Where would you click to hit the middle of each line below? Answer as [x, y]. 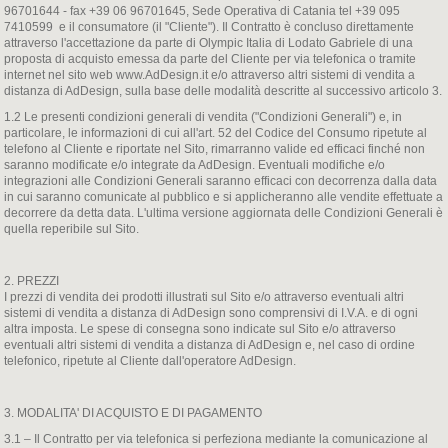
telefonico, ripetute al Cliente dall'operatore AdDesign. [150, 361]
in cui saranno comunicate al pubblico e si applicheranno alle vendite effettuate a [224, 197]
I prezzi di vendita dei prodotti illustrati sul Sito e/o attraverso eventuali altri [204, 297]
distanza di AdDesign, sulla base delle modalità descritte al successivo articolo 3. [223, 91]
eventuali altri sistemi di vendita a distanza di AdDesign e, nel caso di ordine [210, 345]
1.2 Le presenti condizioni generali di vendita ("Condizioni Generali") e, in [203, 117]
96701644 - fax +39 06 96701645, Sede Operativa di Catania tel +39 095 [202, 11]
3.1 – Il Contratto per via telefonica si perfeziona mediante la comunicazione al [216, 439]
